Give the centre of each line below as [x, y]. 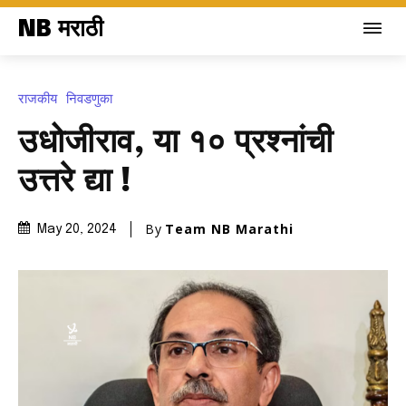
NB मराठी [61, 29]
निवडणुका [89, 98]
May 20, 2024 [77, 230]
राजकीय [38, 98]
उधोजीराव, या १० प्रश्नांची [176, 143]
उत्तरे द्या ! [75, 182]
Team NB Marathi [229, 228]
